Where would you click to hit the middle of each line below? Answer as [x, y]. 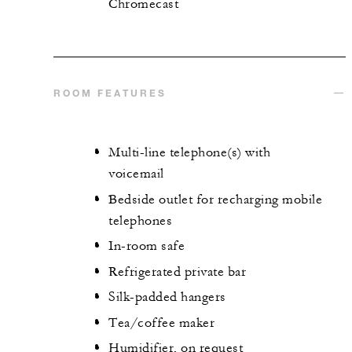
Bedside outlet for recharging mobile [215, 199]
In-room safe [147, 246]
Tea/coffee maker [161, 323]
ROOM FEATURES [110, 93]
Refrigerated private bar [177, 271]
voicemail [136, 174]
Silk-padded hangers [167, 297]
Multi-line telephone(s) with [189, 153]
